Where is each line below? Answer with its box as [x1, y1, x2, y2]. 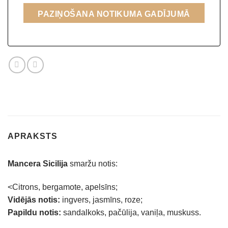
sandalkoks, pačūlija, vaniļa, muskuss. [61, 208, 201, 217]
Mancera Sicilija [8, 159, 68, 168]
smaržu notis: [68, 159, 118, 168]
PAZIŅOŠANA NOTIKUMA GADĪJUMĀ [38, 10, 190, 19]
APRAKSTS [8, 132, 58, 141]
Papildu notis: [8, 208, 61, 217]
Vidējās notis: [8, 195, 60, 205]
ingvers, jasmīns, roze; [60, 195, 142, 205]
